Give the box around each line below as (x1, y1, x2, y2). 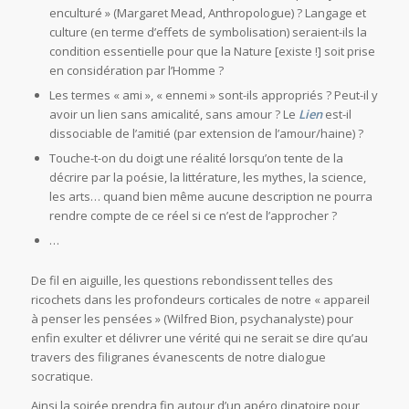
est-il (321, 106, 351, 123)
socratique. (30, 368, 93, 385)
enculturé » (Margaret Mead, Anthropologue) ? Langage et (48, 5, 366, 22)
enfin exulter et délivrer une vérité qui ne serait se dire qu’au (30, 330, 368, 347)
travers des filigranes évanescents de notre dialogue (30, 349, 326, 366)
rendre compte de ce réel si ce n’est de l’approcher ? (48, 207, 337, 225)
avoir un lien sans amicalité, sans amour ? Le (48, 106, 299, 123)
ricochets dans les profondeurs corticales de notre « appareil (30, 291, 370, 309)
